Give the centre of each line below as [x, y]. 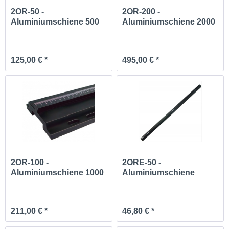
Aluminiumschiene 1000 [58, 173]
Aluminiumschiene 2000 [169, 21]
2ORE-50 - [142, 163]
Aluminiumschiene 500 [55, 21]
